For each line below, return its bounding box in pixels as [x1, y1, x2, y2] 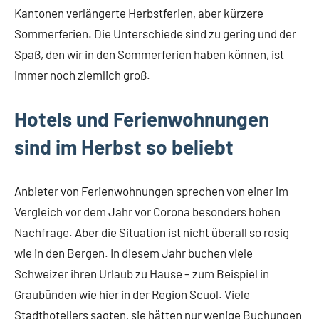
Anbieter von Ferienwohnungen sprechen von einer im [14, 184, 288, 199]
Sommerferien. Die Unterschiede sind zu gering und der [14, 26, 296, 41]
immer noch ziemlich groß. [14, 68, 150, 83]
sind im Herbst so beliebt [14, 135, 234, 159]
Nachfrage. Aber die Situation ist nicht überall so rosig [14, 225, 289, 240]
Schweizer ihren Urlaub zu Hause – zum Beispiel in [14, 266, 269, 281]
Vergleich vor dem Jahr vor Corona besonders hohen [14, 204, 281, 219]
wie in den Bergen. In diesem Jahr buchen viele [14, 246, 253, 261]
